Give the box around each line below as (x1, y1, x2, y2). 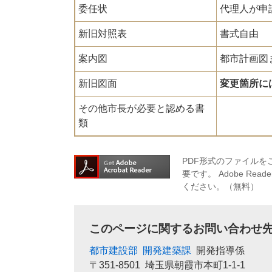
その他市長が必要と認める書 (78, 103, 205, 114)
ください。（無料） (182, 182, 259, 192)
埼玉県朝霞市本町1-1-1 (145, 260, 245, 271)
